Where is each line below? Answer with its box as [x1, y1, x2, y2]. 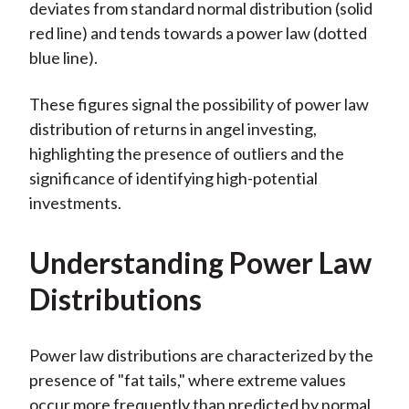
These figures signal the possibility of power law [28, 94, 369, 115]
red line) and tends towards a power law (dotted [28, 23, 367, 44]
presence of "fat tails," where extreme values [28, 370, 346, 391]
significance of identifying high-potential [28, 168, 318, 189]
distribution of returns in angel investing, [28, 119, 317, 140]
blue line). [28, 47, 98, 68]
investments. [28, 193, 121, 214]
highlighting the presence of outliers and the [28, 143, 344, 164]
